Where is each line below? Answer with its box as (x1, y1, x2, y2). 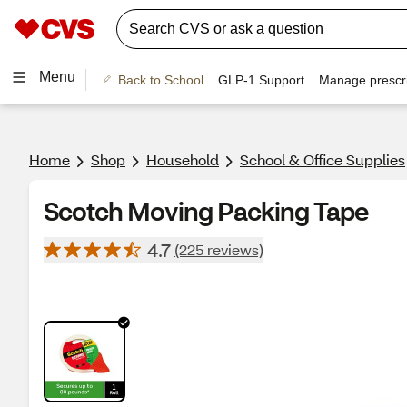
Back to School (117, 72, 203, 87)
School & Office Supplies (240, 150, 405, 169)
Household (146, 150, 219, 169)
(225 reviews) (174, 240, 263, 259)
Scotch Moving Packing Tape (44, 194, 368, 227)
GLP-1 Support (217, 72, 304, 87)
